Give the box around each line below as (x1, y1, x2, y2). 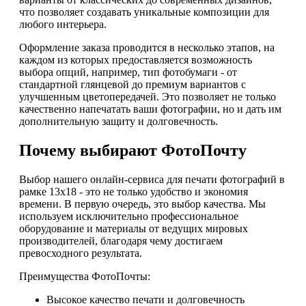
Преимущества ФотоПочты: (19, 270, 150, 283)
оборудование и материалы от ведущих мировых (19, 223, 248, 235)
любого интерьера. (19, 18, 107, 31)
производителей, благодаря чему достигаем (19, 235, 223, 247)
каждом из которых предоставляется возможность (19, 54, 252, 66)
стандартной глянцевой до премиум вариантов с (19, 79, 246, 91)
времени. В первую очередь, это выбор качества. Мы (19, 198, 266, 210)
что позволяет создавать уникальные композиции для (19, 6, 269, 18)
